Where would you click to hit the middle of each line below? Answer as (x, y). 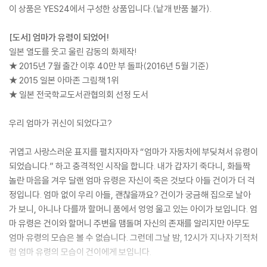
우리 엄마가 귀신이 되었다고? (60, 123)
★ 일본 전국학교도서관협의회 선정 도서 (79, 95)
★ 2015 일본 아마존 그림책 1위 (64, 80)
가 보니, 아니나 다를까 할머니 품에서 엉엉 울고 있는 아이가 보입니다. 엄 (133, 209)
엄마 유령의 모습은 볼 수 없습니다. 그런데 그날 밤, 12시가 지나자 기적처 (133, 238)
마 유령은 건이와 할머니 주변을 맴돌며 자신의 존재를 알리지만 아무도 (129, 223)
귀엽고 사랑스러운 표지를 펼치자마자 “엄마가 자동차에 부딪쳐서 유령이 (133, 152)
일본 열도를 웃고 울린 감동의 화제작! (73, 52)
